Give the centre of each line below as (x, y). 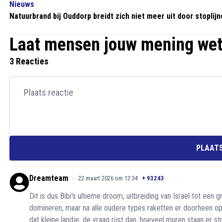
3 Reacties (29, 61)
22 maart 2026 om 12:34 (108, 178)
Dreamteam (49, 178)
